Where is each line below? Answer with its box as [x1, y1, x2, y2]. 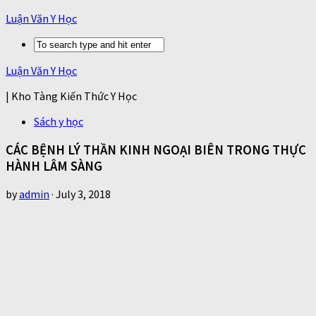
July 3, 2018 [56, 187, 111, 202]
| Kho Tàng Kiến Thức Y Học [6, 89, 137, 103]
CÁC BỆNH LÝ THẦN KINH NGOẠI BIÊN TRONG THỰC [6, 141, 306, 158]
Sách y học [34, 114, 83, 128]
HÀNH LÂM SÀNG [6, 157, 102, 174]
